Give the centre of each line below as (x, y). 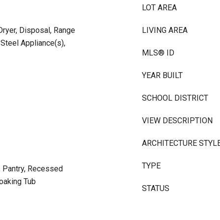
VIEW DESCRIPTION (177, 121)
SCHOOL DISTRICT (175, 98)
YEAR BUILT (162, 75)
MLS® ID (158, 53)
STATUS (156, 188)
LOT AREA (159, 8)
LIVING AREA (165, 30)
